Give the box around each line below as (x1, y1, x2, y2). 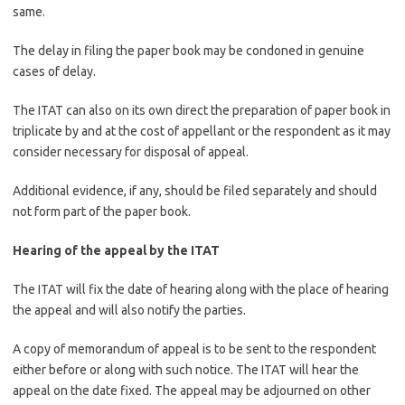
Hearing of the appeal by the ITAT (13, 243, 220, 258)
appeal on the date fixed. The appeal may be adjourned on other (13, 383, 371, 398)
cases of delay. (13, 64, 96, 79)
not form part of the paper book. (13, 204, 191, 219)
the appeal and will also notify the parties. (13, 303, 246, 317)
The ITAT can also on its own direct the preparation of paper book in (13, 103, 391, 118)
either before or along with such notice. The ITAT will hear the (13, 363, 359, 377)
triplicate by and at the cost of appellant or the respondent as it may (13, 124, 391, 138)
